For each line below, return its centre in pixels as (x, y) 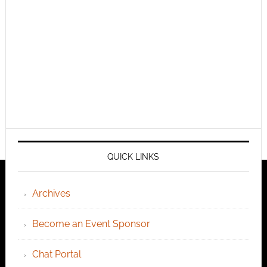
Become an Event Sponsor (91, 224)
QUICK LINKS (133, 157)
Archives (51, 194)
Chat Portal (56, 254)
